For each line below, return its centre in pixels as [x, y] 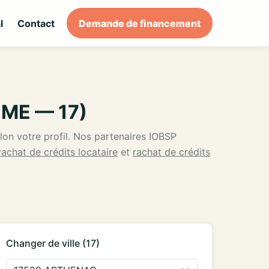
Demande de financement [139, 23]
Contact [36, 23]
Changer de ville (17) [53, 243]
